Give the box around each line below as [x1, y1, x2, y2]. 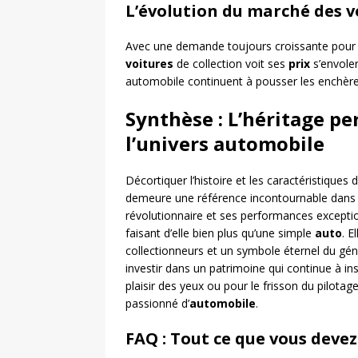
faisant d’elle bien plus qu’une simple [125, 225, 315, 241]
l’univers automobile [125, 130, 324, 157]
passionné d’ [125, 296, 189, 311]
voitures [125, 56, 173, 71]
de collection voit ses [173, 56, 288, 71]
